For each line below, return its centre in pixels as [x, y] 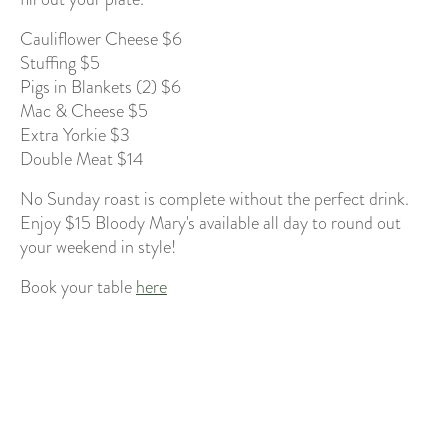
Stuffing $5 [60, 62]
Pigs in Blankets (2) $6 [100, 86]
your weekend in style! [98, 246]
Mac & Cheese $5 [84, 110]
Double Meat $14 [82, 158]
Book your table [78, 286]
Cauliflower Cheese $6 [101, 38]
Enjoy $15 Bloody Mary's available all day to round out [210, 222]
